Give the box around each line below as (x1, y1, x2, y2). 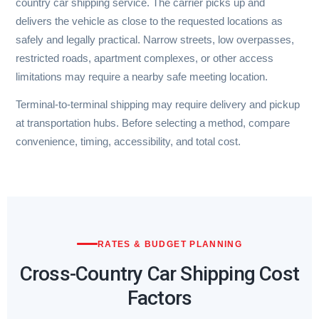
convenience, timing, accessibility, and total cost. (16, 135, 241, 148)
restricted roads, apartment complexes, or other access (16, 52, 273, 65)
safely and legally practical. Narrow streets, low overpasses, (16, 33, 294, 46)
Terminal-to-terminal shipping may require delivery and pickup (16, 98, 300, 111)
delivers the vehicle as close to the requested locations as (16, 15, 283, 28)
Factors (127, 286, 192, 310)
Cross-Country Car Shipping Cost (19, 261, 300, 286)
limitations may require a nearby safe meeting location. (16, 70, 268, 83)
